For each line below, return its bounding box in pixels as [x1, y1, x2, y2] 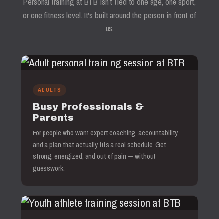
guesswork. [33, 163, 65, 173]
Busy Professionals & [33, 101, 144, 111]
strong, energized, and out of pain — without [33, 151, 156, 161]
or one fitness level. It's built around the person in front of [23, 10, 196, 21]
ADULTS [38, 86, 62, 94]
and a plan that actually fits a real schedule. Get [33, 139, 166, 150]
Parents [33, 112, 74, 123]
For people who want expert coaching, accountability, [33, 128, 179, 138]
